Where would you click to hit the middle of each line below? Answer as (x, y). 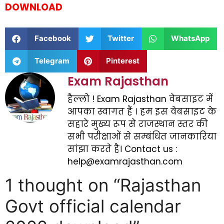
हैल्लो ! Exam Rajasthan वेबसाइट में (140, 99)
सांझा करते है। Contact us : (122, 149)
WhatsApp (190, 38)
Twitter (121, 38)
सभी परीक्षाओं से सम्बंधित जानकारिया (142, 136)
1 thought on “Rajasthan (103, 185)
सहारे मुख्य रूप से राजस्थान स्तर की (138, 124)
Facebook (52, 38)
